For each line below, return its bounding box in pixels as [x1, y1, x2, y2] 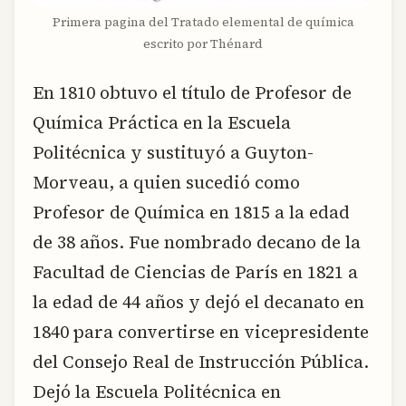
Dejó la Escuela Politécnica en [33, 379, 281, 403]
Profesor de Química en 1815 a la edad [33, 199, 350, 224]
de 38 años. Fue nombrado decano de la [33, 229, 361, 254]
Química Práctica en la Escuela [33, 110, 291, 134]
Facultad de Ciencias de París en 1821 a [33, 259, 358, 284]
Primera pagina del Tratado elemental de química [52, 14, 354, 32]
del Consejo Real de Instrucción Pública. [33, 349, 369, 373]
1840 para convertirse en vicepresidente [33, 319, 369, 343]
